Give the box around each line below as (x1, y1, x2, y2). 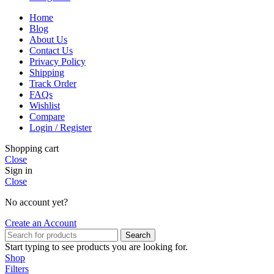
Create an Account (5, 217, 76, 228)
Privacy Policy (29, 56, 86, 67)
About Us (29, 34, 67, 45)
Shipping (29, 67, 64, 78)
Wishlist (29, 100, 60, 111)
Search (125, 230, 150, 240)
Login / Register (29, 122, 92, 133)
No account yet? (5, 196, 68, 207)
